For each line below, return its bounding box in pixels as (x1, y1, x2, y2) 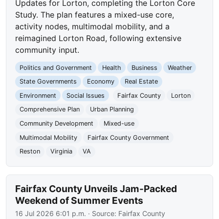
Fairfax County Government (87, 133, 169, 141)
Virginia (50, 148, 72, 155)
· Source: (86, 209, 119, 218)
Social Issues (66, 91, 105, 99)
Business (131, 64, 157, 71)
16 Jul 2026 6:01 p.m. (15, 209, 87, 218)
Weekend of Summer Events (15, 194, 144, 206)
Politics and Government (20, 64, 92, 71)
